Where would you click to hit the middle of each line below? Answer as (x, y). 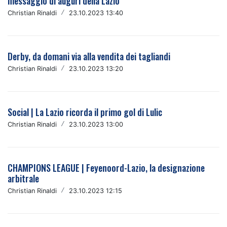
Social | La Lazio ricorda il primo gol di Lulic (85, 112)
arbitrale (23, 178)
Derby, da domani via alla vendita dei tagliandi (89, 56)
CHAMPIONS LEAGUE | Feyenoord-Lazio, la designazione (106, 168)
